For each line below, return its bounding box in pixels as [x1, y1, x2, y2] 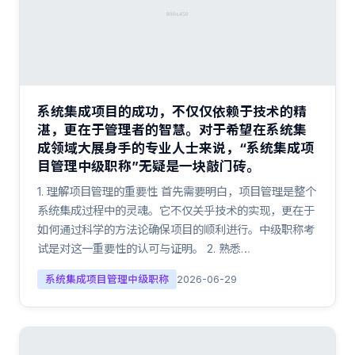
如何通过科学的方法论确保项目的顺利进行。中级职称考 [37, 223, 315, 236]
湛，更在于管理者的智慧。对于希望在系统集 [37, 122, 307, 138]
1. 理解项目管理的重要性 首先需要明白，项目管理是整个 [37, 185, 316, 198]
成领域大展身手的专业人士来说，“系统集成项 [37, 140, 314, 156]
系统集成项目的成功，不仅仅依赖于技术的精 [37, 104, 307, 120]
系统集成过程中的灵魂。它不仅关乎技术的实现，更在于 [37, 204, 315, 217]
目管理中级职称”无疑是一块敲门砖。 [37, 158, 260, 174]
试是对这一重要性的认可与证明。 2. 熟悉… [37, 242, 250, 255]
